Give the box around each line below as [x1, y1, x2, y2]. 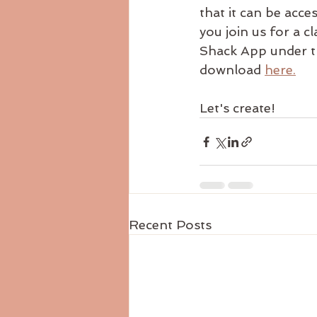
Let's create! [200, 100, 275, 116]
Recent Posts [129, 217, 212, 233]
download [200, 62, 265, 78]
